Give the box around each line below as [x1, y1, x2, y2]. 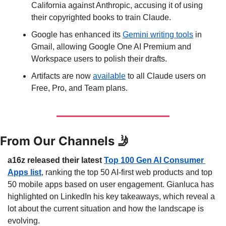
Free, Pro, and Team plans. [31, 83, 128, 92]
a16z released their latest [8, 155, 104, 164]
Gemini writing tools [123, 30, 193, 39]
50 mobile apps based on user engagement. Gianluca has [8, 180, 214, 189]
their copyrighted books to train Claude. [31, 13, 171, 22]
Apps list [8, 167, 41, 177]
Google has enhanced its [31, 30, 123, 39]
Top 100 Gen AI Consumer [104, 155, 204, 164]
